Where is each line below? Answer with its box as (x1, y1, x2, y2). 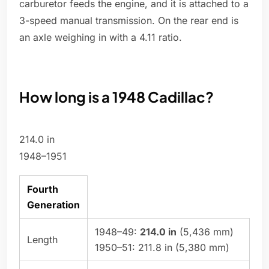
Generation (27, 199, 80, 211)
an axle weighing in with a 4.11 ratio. (19, 31, 182, 44)
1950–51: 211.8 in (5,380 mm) (95, 241, 229, 254)
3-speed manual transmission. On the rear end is (19, 14, 238, 27)
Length (27, 234, 58, 246)
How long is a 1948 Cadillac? (19, 88, 214, 106)
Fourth (27, 183, 58, 196)
